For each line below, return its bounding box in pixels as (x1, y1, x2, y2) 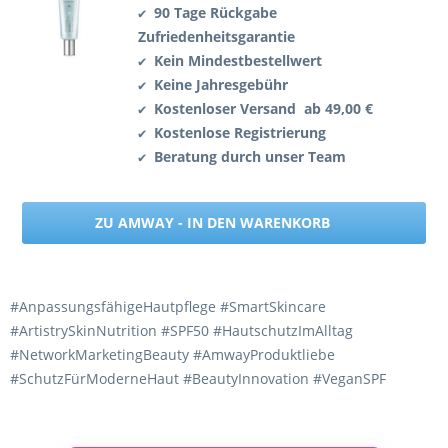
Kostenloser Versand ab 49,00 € (154, 99, 373, 119)
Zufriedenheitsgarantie (138, 27, 295, 47)
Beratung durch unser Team (154, 147, 346, 167)
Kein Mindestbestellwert (154, 51, 322, 71)
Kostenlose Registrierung (154, 123, 326, 143)
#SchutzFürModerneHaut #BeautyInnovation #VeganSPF (10, 369, 386, 389)
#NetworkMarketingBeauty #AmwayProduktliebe (10, 345, 335, 365)
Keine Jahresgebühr (154, 75, 288, 95)
